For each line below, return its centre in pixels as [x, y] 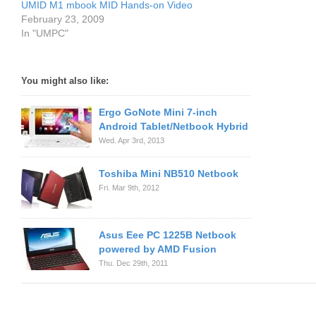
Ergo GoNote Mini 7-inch [158, 112]
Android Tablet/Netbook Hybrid [174, 126]
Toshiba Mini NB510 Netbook [169, 174]
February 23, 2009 [63, 19]
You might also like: [65, 81]
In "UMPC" [45, 33]
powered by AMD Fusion [158, 249]
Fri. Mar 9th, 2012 [129, 188]
